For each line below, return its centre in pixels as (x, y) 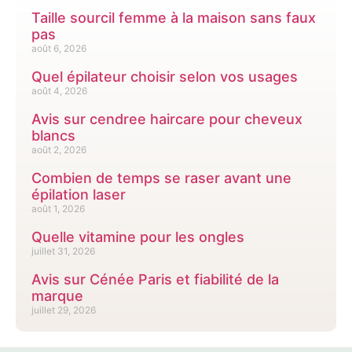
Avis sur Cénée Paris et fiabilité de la (155, 280)
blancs (53, 136)
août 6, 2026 (59, 49)
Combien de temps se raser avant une (161, 178)
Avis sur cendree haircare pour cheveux (167, 119)
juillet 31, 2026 (63, 251)
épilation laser (79, 195)
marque (57, 296)
